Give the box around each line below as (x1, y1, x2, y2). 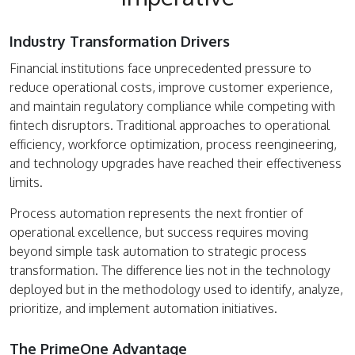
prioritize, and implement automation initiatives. (10, 300, 277, 317)
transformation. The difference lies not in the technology (10, 262, 330, 279)
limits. (10, 174, 43, 191)
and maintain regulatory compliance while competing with (10, 98, 335, 115)
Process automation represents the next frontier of (10, 205, 303, 222)
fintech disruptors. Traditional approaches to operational (10, 117, 330, 134)
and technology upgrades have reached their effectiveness (10, 155, 342, 172)
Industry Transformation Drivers (10, 32, 230, 51)
